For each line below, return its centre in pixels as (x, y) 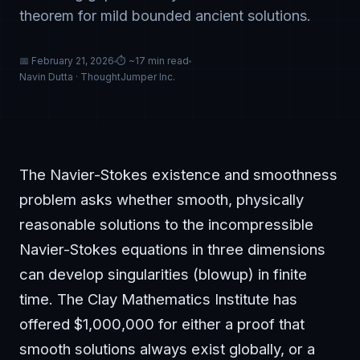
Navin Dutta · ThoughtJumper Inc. (97, 77)
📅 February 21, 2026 (67, 61)
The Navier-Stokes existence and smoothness (178, 174)
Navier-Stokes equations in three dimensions (172, 249)
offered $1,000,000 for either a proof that (162, 324)
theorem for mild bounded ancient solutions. (165, 16)
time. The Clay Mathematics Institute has (158, 299)
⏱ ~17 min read (153, 61)
